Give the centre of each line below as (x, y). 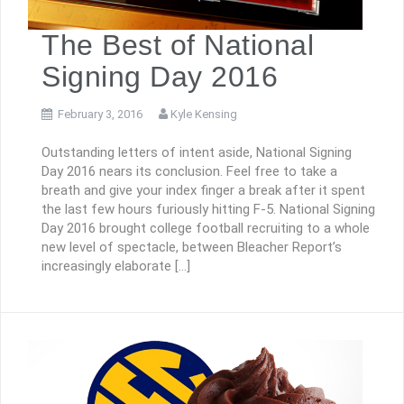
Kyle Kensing (204, 115)
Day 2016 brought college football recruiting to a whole (206, 228)
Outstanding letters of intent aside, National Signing (197, 152)
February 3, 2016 (100, 115)
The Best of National (178, 46)
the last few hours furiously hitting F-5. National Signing (208, 209)
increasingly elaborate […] (116, 266)
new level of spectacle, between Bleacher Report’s (192, 247)
